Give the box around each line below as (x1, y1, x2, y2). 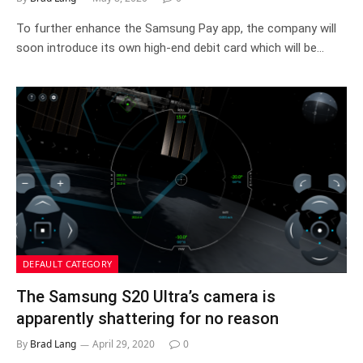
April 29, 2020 (92, 336, 155, 351)
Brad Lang (30, 336, 76, 351)
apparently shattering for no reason (16, 308, 279, 328)
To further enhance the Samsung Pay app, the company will (16, 21, 336, 36)
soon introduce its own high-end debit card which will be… (16, 41, 324, 55)
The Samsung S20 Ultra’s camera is (16, 286, 275, 306)
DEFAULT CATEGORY (23, 257, 113, 270)
